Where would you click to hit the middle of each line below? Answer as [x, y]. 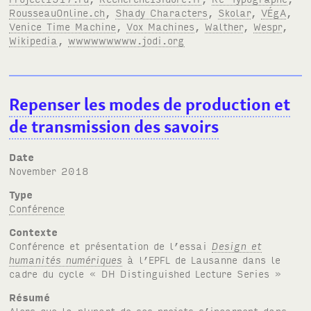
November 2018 [53, 171]
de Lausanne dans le [226, 260]
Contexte [34, 232]
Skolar [235, 12]
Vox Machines [161, 26]
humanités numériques [66, 260]
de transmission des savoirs [114, 126]
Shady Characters [162, 12]
